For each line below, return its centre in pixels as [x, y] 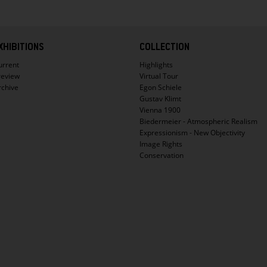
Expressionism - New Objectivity [192, 133]
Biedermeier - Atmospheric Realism [198, 122]
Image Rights [161, 144]
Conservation [162, 156]
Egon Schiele [161, 88]
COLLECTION [164, 48]
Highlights [156, 65]
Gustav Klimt [160, 99]
